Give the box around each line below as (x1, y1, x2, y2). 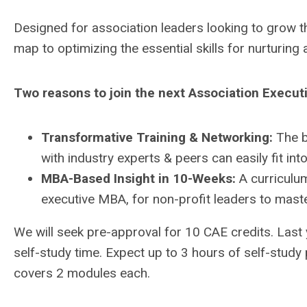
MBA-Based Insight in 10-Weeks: (41, 171, 236, 186)
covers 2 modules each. (14, 265, 150, 281)
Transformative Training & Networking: (41, 130, 273, 145)
